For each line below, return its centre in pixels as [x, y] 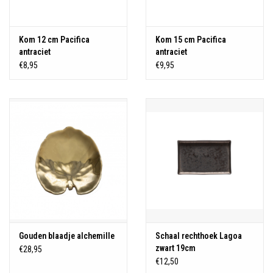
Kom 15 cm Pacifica [191, 40]
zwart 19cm [175, 248]
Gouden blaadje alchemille [67, 236]
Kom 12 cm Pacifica [54, 40]
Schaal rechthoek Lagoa [199, 236]
